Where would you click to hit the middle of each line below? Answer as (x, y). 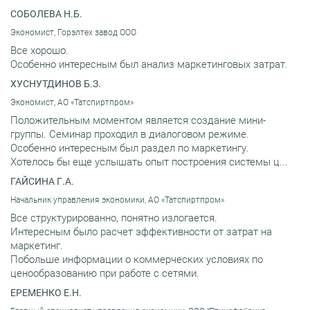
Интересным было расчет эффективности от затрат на (141, 231)
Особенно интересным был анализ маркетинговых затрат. (149, 64)
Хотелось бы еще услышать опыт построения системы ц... (149, 162)
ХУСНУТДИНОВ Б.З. (56, 83)
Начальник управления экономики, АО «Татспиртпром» (117, 200)
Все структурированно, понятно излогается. (114, 218)
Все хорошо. (39, 50)
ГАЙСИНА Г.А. (42, 181)
